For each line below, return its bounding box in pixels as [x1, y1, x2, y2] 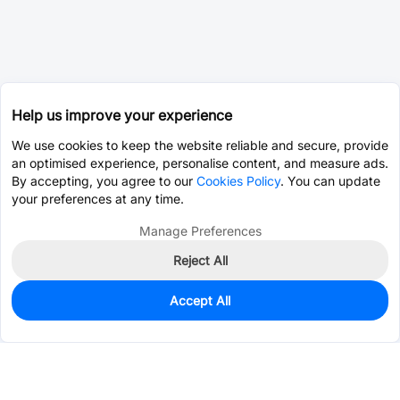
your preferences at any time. [12, 191, 184, 206]
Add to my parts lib [258, 307, 371, 323]
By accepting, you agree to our [12, 173, 196, 188]
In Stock [26, 298, 78, 313]
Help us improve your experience [12, 106, 232, 124]
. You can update [280, 173, 380, 188]
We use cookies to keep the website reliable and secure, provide [12, 137, 388, 153]
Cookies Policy [196, 173, 280, 188]
